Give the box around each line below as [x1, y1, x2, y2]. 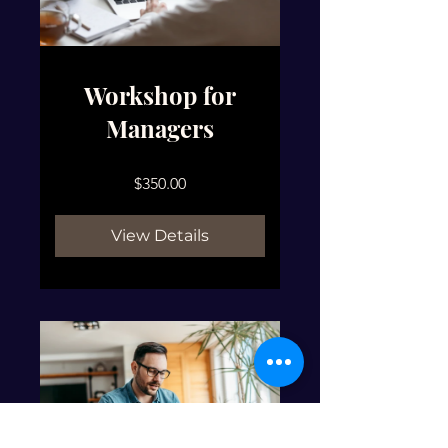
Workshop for [84, 78, 236, 111]
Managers [106, 111, 214, 144]
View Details [111, 225, 209, 245]
